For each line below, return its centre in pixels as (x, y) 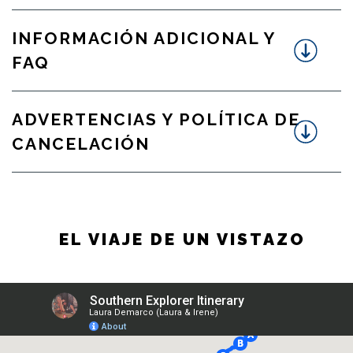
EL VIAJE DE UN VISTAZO (182, 239)
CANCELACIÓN (81, 144)
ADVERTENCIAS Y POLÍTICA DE (156, 120)
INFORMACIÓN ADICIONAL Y (143, 39)
